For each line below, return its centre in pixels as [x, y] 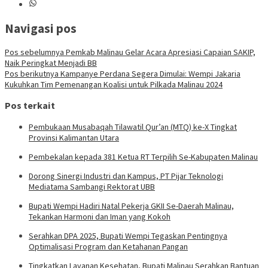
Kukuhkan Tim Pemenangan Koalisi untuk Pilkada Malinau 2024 [114, 84]
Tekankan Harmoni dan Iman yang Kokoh [100, 216]
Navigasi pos [41, 28]
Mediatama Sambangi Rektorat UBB [92, 186]
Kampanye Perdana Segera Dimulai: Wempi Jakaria [150, 73]
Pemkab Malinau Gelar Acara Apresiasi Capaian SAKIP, [160, 52]
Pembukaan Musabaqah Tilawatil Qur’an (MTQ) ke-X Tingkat [133, 127]
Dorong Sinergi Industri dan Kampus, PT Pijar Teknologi [126, 176]
